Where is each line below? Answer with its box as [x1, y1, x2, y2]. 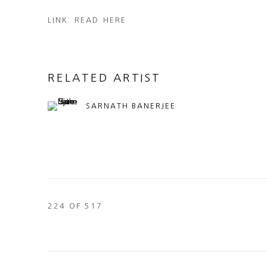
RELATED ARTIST [48, 72, 162, 84]
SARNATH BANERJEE [86, 102, 176, 110]
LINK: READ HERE [48, 16, 126, 24]
